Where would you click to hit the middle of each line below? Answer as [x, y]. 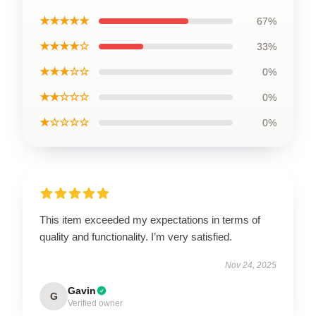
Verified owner [95, 303]
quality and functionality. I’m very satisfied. [136, 236]
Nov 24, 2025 [251, 265]
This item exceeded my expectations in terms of [150, 219]
